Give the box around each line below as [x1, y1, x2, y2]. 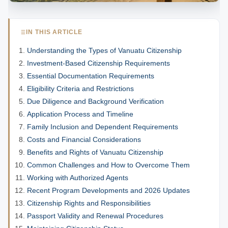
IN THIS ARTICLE [26, 29, 82, 35]
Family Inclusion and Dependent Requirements [27, 123, 178, 131]
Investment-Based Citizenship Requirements [27, 59, 170, 67]
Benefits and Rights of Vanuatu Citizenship [27, 148, 163, 156]
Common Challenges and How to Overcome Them [27, 161, 190, 169]
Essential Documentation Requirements [27, 72, 154, 80]
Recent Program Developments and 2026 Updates [27, 186, 190, 194]
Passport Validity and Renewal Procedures [27, 212, 163, 220]
